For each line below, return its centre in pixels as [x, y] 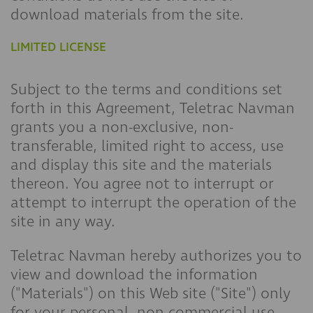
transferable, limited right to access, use [147, 146]
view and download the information [134, 275]
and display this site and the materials [141, 165]
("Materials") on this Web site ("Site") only [151, 293]
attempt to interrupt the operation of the [153, 203]
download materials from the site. [127, 15]
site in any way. [63, 221]
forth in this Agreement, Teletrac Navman [153, 108]
